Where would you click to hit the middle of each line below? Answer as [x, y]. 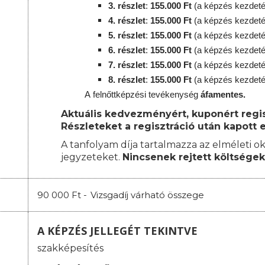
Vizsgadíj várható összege [147, 195]
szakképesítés [70, 248]
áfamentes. [223, 95]
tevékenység [173, 95]
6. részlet [127, 50]
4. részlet [127, 21]
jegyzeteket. [92, 157]
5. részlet [127, 35]
